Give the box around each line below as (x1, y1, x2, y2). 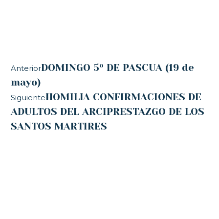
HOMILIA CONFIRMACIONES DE (45, 91, 202, 103)
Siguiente (11, 92, 46, 102)
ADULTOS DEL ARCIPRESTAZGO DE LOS (11, 106, 205, 117)
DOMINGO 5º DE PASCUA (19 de (41, 62, 195, 73)
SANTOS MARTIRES (11, 120, 108, 132)
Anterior (11, 63, 42, 73)
